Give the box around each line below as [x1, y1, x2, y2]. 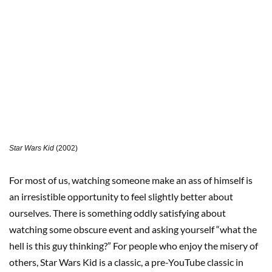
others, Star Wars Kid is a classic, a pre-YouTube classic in [9, 256, 243, 268]
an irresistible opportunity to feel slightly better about [9, 191, 233, 203]
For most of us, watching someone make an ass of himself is [9, 174, 253, 186]
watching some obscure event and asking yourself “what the [9, 223, 257, 236]
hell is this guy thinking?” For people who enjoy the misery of [9, 240, 258, 252]
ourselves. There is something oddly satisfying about [9, 207, 226, 219]
